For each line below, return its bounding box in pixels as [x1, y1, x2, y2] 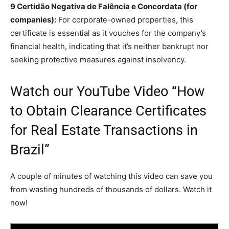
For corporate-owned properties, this [56, 15, 193, 25]
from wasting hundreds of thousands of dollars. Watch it [10, 185, 212, 195]
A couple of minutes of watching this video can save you [10, 171, 213, 181]
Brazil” [10, 142, 50, 158]
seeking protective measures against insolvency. [10, 55, 186, 65]
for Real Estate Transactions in [10, 122, 198, 139]
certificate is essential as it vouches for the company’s [10, 28, 206, 38]
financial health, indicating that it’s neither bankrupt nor [10, 41, 209, 52]
